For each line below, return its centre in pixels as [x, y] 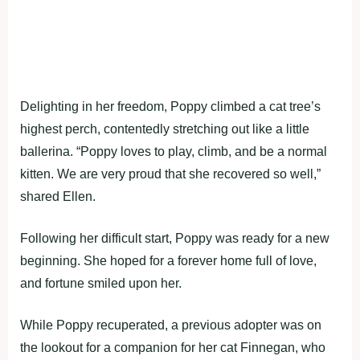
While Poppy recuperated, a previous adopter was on [171, 325]
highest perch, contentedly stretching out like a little [165, 129]
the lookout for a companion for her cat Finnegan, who [173, 348]
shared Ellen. [58, 197]
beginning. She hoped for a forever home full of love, [168, 261]
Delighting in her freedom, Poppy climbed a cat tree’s [170, 107]
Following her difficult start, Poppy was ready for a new [175, 239]
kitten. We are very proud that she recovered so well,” [170, 174]
